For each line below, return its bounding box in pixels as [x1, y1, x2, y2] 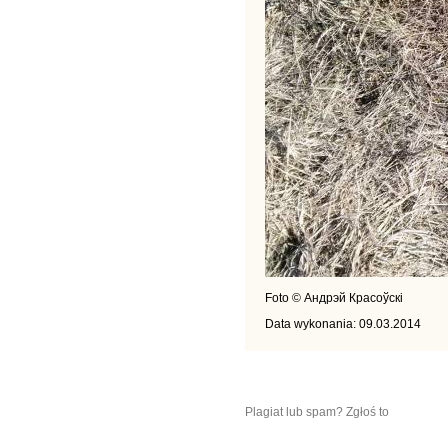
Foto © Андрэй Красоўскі [265, 291, 403, 305]
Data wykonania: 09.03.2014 [265, 317, 421, 331]
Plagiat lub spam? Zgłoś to [245, 405, 389, 419]
